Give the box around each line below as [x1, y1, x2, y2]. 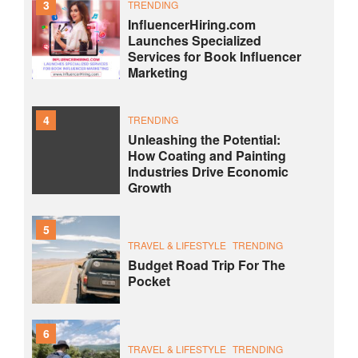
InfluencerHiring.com [128, 15, 256, 34]
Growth [128, 178, 172, 197]
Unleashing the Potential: [128, 130, 280, 149]
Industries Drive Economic [128, 162, 288, 181]
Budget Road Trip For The [128, 256, 285, 275]
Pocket [128, 272, 170, 291]
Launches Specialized [128, 31, 261, 50]
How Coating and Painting [128, 146, 286, 165]
